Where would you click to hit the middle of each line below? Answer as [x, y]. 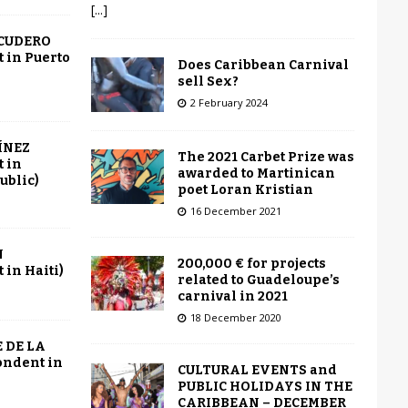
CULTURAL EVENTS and [257, 370]
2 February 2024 [229, 102]
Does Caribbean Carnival [263, 65]
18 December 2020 [235, 317]
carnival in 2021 [232, 296]
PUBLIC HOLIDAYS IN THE [265, 386]
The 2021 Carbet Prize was [265, 157]
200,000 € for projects [251, 263]
